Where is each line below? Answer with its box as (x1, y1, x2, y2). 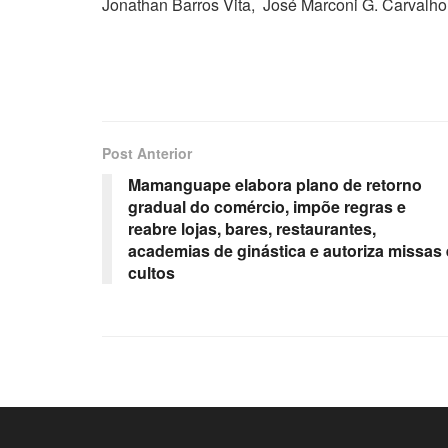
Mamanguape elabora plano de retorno (128, 172, 422, 196)
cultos (128, 260, 175, 284)
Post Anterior (102, 142, 192, 163)
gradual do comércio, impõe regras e (128, 194, 406, 218)
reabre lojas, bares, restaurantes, (128, 216, 376, 240)
